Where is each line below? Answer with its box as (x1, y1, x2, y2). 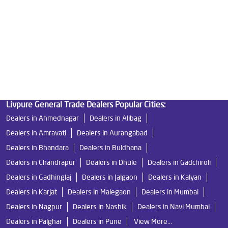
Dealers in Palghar (6, 216, 62, 226)
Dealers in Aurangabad (77, 128, 148, 137)
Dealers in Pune (73, 216, 122, 226)
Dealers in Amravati (6, 128, 66, 137)
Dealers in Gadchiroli (148, 157, 211, 167)
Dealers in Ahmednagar (6, 113, 79, 123)
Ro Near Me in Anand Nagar (12, 52, 98, 62)
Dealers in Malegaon (68, 187, 131, 196)
